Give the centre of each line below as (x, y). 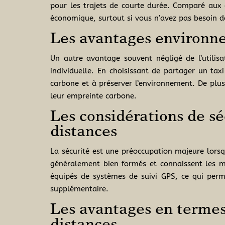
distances (84, 133)
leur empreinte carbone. (94, 96)
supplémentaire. (80, 189)
